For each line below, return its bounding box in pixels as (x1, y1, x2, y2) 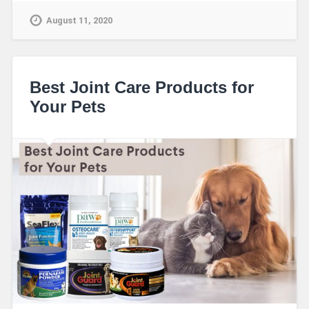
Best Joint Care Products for (29, 77, 254, 97)
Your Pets (29, 97, 106, 116)
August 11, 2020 (46, 15, 112, 26)
